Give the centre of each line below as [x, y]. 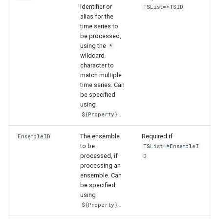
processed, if [99, 155]
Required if [157, 136]
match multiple [101, 75]
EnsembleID [34, 136]
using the [94, 45]
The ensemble [100, 136]
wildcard [92, 55]
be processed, [101, 36]
